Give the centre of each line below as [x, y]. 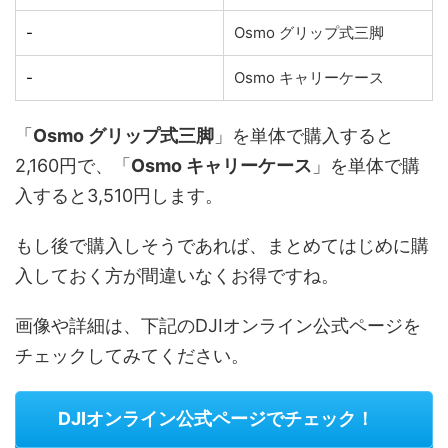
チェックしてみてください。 [132, 355]
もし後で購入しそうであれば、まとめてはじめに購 [222, 245]
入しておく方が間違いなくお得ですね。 [177, 275]
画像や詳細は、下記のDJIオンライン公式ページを [218, 325]
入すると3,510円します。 [119, 195]
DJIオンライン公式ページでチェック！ [215, 419]
